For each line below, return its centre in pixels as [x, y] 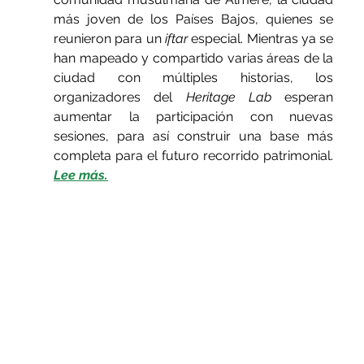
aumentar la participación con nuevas [194, 117]
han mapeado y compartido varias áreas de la [194, 58]
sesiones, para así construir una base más [194, 136]
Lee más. [81, 175]
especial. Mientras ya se [261, 39]
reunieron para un [110, 39]
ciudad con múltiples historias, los [194, 78]
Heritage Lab [229, 97]
